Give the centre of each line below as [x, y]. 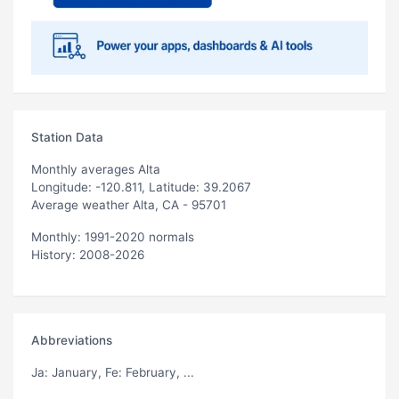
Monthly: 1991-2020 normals [113, 236]
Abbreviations [72, 340]
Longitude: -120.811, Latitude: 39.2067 [141, 187]
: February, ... [156, 372]
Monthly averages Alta [96, 169]
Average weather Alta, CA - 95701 [129, 204]
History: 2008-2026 [88, 254]
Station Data [67, 137]
